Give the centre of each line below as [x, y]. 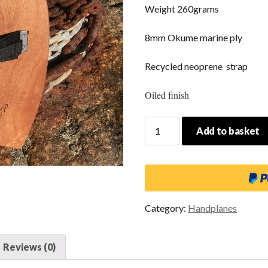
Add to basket [228, 131]
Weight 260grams [182, 9]
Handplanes [212, 208]
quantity [161, 166]
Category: [166, 208]
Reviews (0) [29, 247]
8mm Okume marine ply [194, 37]
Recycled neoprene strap [196, 66]
